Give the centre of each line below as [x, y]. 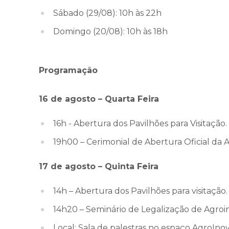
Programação [68, 71]
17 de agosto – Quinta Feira [99, 167]
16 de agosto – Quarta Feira [99, 99]
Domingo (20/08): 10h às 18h [110, 32]
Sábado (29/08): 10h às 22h [107, 13]
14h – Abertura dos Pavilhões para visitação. [140, 191]
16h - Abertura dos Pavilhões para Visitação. [140, 124]
